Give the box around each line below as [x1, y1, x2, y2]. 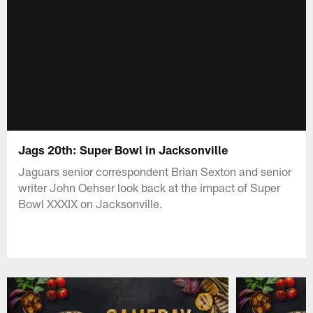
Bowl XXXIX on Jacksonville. [18, 196, 163, 210]
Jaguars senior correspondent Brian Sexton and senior [18, 163, 292, 178]
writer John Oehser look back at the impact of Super [18, 180, 281, 194]
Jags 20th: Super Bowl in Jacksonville [18, 142, 228, 156]
